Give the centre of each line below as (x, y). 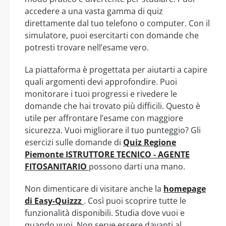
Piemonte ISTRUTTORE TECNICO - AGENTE (107, 155)
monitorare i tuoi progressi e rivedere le (101, 94)
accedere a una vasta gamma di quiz (94, 11)
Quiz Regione (150, 143)
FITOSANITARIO (57, 167)
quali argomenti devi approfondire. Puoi (101, 82)
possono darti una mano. (137, 167)
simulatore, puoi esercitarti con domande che (112, 36)
